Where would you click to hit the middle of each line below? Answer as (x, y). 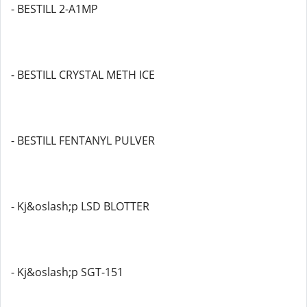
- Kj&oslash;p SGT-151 (67, 272)
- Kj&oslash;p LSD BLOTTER (80, 206)
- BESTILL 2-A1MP (54, 9)
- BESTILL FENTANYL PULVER (83, 140)
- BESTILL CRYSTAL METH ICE (83, 75)
